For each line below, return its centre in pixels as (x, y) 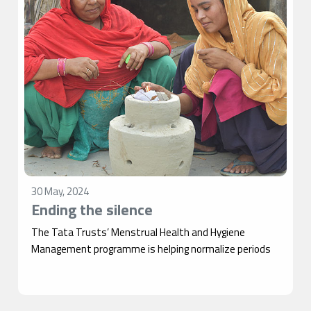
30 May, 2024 (60, 192)
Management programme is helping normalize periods (151, 249)
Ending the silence (92, 210)
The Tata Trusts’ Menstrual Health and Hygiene (138, 233)
